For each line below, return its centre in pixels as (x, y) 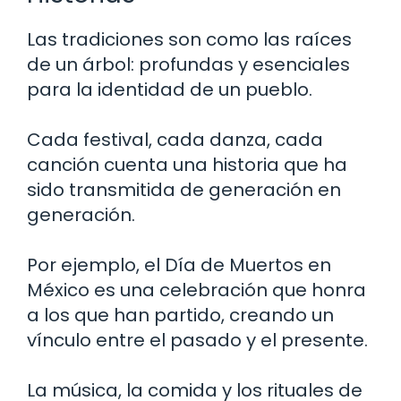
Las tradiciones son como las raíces (189, 39)
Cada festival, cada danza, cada (175, 139)
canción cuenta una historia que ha (187, 164)
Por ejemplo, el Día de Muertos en (179, 264)
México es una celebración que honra (196, 290)
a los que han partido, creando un (180, 315)
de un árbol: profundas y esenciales (188, 64)
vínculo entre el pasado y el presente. (197, 340)
